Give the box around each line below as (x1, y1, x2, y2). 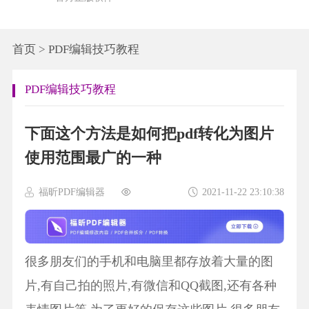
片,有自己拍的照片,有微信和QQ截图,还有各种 (24, 279, 277, 293)
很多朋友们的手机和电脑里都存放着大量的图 (24, 255, 273, 269)
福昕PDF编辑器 (39, 186, 106, 198)
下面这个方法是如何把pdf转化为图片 (24, 126, 274, 143)
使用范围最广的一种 (24, 150, 161, 167)
